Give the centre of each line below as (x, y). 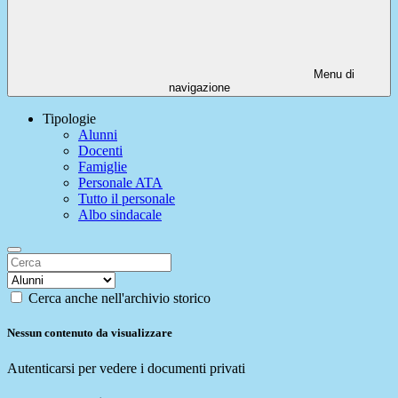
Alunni (98, 135)
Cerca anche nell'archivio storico (119, 298)
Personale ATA (120, 183)
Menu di (332, 75)
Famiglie (103, 167)
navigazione (199, 88)
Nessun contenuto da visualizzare (90, 333)
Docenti (100, 151)
